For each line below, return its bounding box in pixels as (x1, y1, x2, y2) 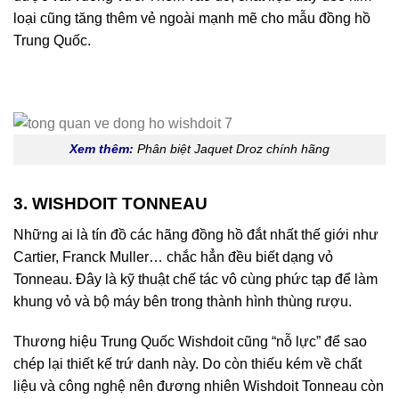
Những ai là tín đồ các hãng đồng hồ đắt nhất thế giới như (13, 226, 379, 242)
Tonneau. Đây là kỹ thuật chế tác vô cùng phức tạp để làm (13, 271, 378, 287)
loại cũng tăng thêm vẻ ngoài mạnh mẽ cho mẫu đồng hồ (13, 10, 370, 26)
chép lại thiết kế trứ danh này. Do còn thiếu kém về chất (13, 356, 362, 372)
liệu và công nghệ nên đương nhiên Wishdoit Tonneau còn (13, 379, 384, 395)
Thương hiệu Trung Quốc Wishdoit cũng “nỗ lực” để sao (13, 334, 367, 350)
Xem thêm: (69, 142, 134, 157)
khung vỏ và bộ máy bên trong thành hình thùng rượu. (13, 293, 352, 309)
